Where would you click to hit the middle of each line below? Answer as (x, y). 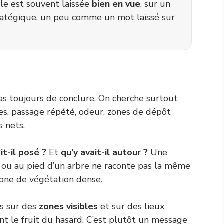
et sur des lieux (131, 206)
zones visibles (68, 206)
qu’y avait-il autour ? (104, 152)
